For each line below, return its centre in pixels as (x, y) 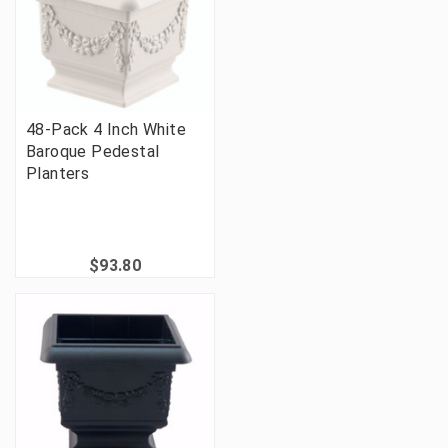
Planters (58, 174)
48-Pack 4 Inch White (106, 130)
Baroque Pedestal (93, 152)
